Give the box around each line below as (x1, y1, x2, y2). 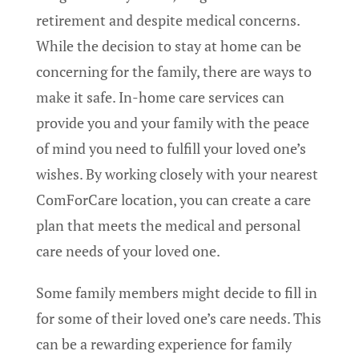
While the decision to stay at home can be (36, 36, 301, 56)
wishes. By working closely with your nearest (36, 164, 318, 184)
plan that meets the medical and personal (36, 216, 301, 236)
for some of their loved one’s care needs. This (36, 309, 321, 329)
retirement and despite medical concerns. (36, 10, 300, 30)
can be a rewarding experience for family (36, 334, 292, 354)
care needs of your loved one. (36, 241, 220, 261)
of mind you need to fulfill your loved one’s (36, 139, 306, 159)
